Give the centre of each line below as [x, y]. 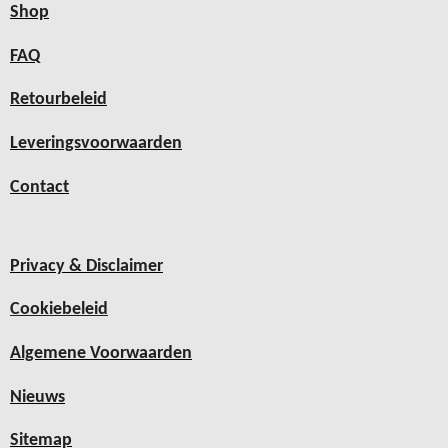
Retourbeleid [58, 100]
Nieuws [37, 397]
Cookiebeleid [59, 310]
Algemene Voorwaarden [101, 353]
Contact [39, 187]
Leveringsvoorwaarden [96, 143]
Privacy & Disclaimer [86, 266]
